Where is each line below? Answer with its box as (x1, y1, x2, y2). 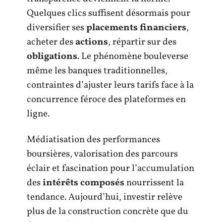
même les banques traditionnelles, (27, 64, 167, 77)
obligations (27, 50, 77, 63)
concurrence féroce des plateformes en (27, 93, 186, 106)
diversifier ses (27, 21, 86, 34)
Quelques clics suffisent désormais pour (27, 7, 190, 20)
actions (75, 36, 108, 49)
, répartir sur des (108, 36, 176, 49)
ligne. (27, 108, 50, 120)
